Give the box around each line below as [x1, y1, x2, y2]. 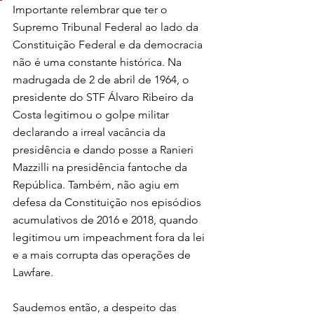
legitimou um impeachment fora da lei [13, 230, 207, 244]
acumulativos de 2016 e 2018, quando [13, 212, 201, 226]
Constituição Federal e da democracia [13, 37, 205, 51]
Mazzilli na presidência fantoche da [13, 160, 190, 174]
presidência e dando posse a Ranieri [13, 142, 196, 156]
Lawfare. [13, 265, 53, 279]
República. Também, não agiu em [13, 177, 182, 191]
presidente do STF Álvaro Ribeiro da [13, 90, 196, 104]
